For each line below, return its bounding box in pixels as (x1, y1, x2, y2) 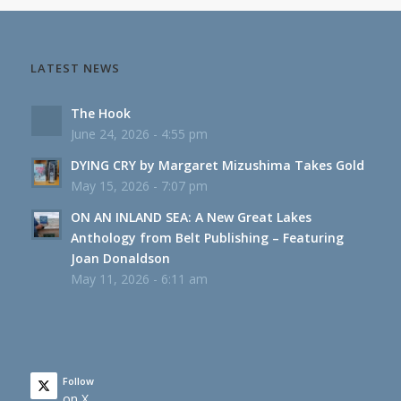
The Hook (70, 105, 131, 123)
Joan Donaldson (70, 250, 170, 268)
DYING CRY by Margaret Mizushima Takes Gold (70, 157, 364, 175)
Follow (62, 374, 94, 388)
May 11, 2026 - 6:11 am (70, 270, 208, 288)
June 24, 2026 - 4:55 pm (70, 125, 208, 143)
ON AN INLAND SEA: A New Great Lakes (70, 209, 311, 226)
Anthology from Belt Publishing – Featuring (70, 229, 344, 247)
